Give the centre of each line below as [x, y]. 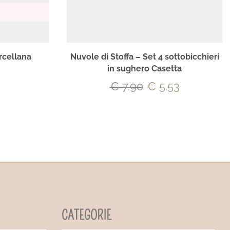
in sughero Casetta [145, 69]
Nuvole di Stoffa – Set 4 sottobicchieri [145, 57]
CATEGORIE [86, 216]
